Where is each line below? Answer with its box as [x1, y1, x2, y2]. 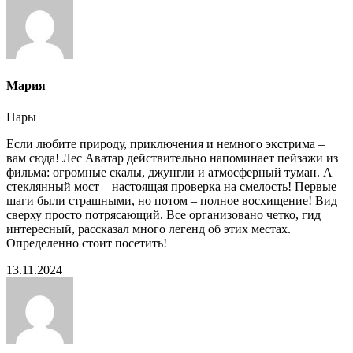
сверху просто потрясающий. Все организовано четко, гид [6, 207, 321, 221]
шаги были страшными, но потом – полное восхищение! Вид [6, 193, 337, 207]
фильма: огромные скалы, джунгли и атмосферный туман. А [6, 165, 333, 179]
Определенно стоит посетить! [6, 236, 167, 250]
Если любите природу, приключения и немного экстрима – [6, 136, 325, 150]
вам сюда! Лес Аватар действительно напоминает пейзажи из [6, 150, 338, 165]
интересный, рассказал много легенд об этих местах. [6, 221, 291, 236]
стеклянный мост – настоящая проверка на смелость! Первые [6, 179, 336, 193]
